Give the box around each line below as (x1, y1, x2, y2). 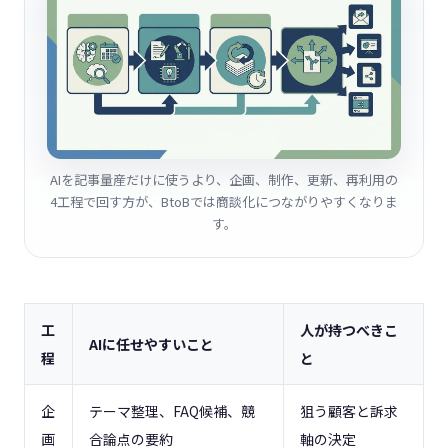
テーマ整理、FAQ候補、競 (89, 401, 255, 422)
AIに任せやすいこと (89, 334, 214, 355)
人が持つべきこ (300, 320, 398, 341)
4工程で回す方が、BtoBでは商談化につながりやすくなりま (50, 192, 398, 212)
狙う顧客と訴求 (300, 401, 398, 422)
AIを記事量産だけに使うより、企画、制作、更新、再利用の (50, 170, 398, 190)
